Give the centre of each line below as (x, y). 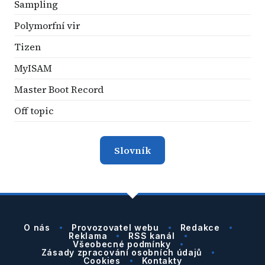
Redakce (200, 228)
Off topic (34, 111)
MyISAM (33, 68)
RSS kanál (152, 236)
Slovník (132, 151)
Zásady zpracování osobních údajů (122, 253)
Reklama (88, 236)
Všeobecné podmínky (122, 244)
